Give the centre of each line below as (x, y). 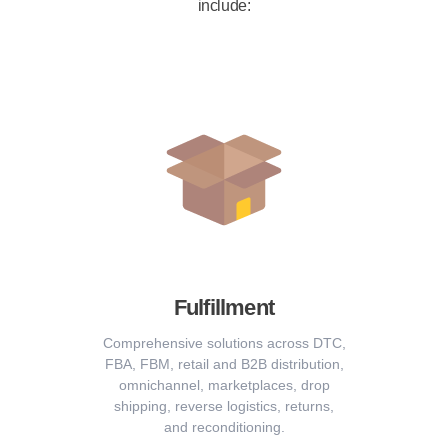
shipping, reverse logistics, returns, (224, 406)
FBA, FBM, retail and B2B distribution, (224, 364)
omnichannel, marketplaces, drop (224, 385)
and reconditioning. (224, 427)
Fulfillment (224, 308)
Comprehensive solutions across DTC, (224, 343)
